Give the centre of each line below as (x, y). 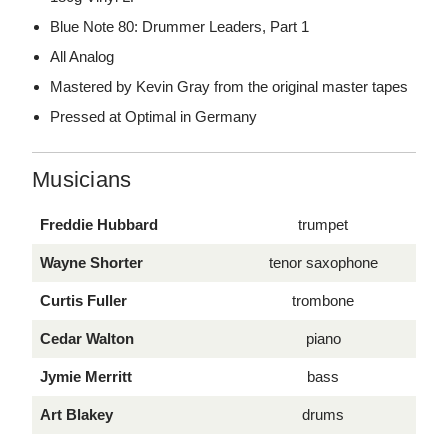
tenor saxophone (323, 263)
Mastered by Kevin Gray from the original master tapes (229, 87)
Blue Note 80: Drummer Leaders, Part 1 (180, 27)
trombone (323, 301)
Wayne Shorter (91, 263)
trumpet (323, 225)
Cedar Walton (87, 339)
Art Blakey (76, 415)
